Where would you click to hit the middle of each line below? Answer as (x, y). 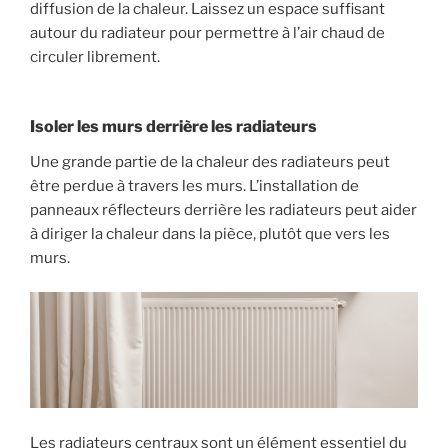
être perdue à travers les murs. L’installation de (194, 185)
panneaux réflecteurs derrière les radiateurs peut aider (223, 209)
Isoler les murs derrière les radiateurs (173, 126)
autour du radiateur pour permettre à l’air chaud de (207, 33)
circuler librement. (95, 57)
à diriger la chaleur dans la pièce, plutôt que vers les (210, 233)
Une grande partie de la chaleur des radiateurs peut (210, 161)
